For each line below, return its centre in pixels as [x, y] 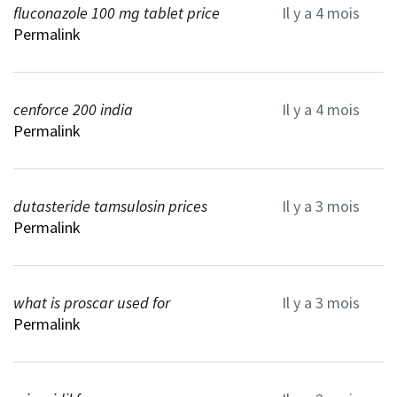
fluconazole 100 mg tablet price [117, 12]
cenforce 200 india [73, 109]
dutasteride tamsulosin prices [110, 206]
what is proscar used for [92, 302]
